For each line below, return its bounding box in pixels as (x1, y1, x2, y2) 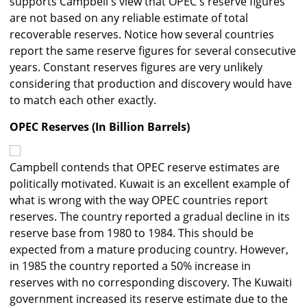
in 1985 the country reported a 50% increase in (10, 258, 251, 274)
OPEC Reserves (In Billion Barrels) (10, 119, 190, 135)
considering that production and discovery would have (10, 76, 292, 92)
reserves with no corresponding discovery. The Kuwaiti (10, 275, 292, 291)
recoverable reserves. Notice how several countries (10, 27, 274, 42)
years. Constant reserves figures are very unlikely (10, 60, 262, 75)
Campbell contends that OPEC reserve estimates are (10, 160, 280, 175)
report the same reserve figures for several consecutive (10, 43, 296, 59)
